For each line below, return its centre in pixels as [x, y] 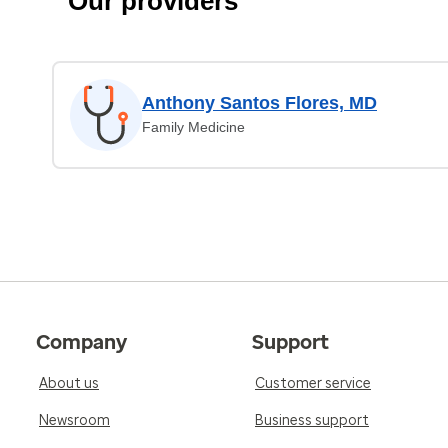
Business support [312, 420]
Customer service [313, 383]
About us [69, 383]
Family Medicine [193, 127]
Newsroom [74, 420]
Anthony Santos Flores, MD [259, 103]
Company [81, 342]
